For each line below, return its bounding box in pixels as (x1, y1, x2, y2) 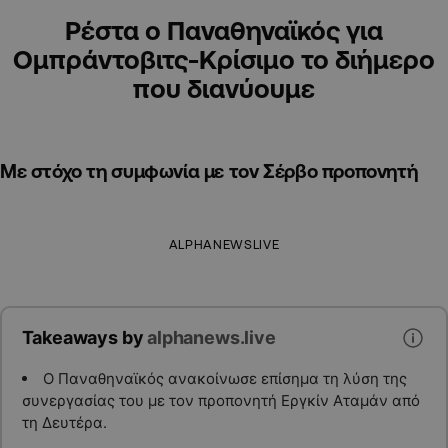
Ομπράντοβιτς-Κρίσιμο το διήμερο (13, 44, 435, 74)
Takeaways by (21, 327, 148, 348)
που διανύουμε (133, 73, 315, 103)
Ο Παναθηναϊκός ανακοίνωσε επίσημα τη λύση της (42, 368, 407, 388)
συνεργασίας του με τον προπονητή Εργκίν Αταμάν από (21, 390, 420, 410)
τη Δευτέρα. (21, 412, 107, 432)
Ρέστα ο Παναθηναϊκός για (65, 15, 383, 45)
